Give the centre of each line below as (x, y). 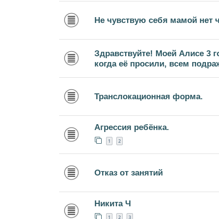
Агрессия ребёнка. (132, 127)
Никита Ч (113, 203)
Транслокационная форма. (149, 97)
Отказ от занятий (129, 173)
